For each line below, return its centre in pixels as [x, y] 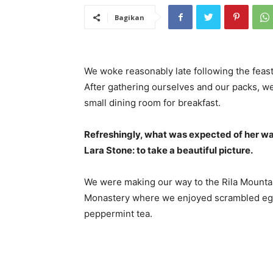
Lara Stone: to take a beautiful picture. [168, 150]
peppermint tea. [118, 213]
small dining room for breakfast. [152, 102]
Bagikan [129, 17]
